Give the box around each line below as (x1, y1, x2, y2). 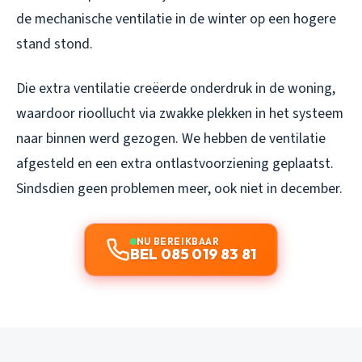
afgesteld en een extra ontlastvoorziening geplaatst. (16, 154, 334, 175)
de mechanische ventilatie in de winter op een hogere (16, 9, 336, 30)
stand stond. (16, 34, 93, 55)
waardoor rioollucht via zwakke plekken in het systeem (16, 103, 343, 124)
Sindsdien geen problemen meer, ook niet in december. (16, 179, 343, 200)
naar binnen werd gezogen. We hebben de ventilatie (16, 128, 326, 149)
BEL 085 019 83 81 (129, 245, 257, 264)
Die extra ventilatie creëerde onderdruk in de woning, (16, 78, 335, 99)
